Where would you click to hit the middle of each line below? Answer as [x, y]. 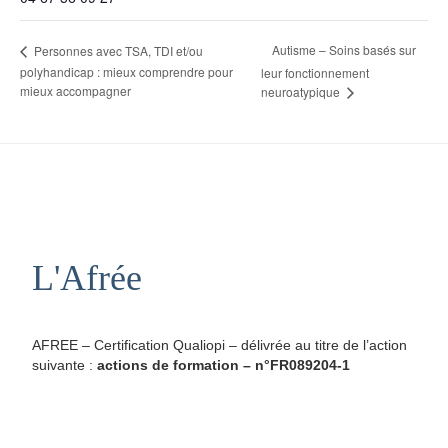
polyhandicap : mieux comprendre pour [126, 72]
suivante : [64, 365]
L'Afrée [86, 278]
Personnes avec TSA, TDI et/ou [117, 50]
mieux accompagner [75, 90]
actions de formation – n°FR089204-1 [223, 365]
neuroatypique [302, 91]
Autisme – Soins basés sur [344, 50]
